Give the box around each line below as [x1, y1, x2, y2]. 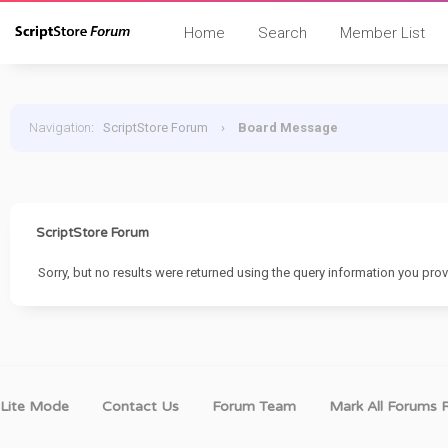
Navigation [29, 120, 91, 135]
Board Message [238, 120, 338, 135]
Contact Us [102, 398, 179, 415]
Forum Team [212, 398, 296, 415]
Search [257, 24, 307, 42]
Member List [339, 24, 425, 42]
